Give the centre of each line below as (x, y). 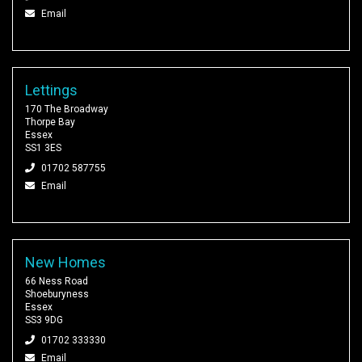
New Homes (65, 263)
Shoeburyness (57, 295)
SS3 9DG (44, 320)
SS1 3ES (43, 148)
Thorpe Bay (50, 122)
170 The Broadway (67, 109)
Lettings (51, 90)
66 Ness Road (57, 282)
